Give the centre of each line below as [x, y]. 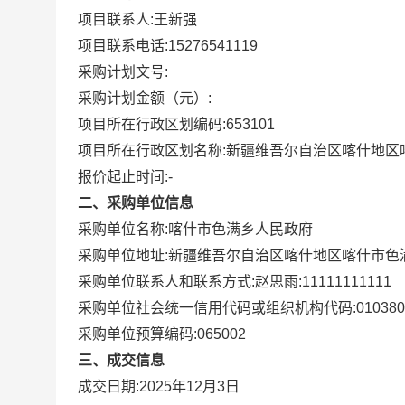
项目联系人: [116, 19]
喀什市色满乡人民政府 [240, 229]
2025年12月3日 [189, 386]
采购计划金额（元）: [145, 98]
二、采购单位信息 [136, 203]
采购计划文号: [123, 72]
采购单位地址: [123, 255]
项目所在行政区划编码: [152, 124]
